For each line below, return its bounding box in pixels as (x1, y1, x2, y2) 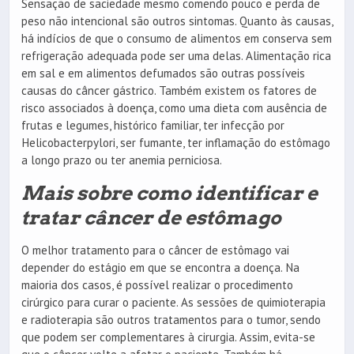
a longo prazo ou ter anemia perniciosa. (21, 153, 222, 168)
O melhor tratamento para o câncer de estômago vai (21, 243, 289, 258)
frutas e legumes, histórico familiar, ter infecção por (21, 118, 284, 133)
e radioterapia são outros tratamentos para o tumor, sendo (21, 312, 321, 328)
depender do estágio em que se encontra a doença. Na (21, 260, 299, 276)
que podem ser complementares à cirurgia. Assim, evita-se (21, 330, 315, 345)
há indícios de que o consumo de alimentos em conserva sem (21, 31, 332, 46)
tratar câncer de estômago (21, 206, 281, 230)
